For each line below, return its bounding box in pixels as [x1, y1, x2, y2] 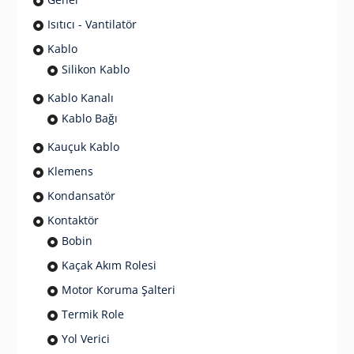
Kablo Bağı [61, 110, 118, 126]
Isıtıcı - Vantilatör [47, 16, 137, 32]
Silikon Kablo [61, 61, 130, 77]
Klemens [47, 163, 93, 179]
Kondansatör [47, 187, 115, 203]
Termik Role [61, 306, 124, 322]
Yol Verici [61, 330, 110, 346]
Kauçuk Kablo [47, 138, 119, 154]
